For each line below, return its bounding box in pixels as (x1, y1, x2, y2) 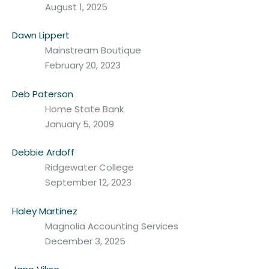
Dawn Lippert (12, 29, 70, 42)
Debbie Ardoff (12, 146, 74, 159)
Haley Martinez (12, 204, 77, 217)
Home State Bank (45, 102, 124, 115)
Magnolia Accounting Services (45, 219, 178, 232)
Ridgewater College (45, 161, 134, 174)
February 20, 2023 (45, 59, 121, 72)
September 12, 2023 (45, 176, 131, 189)
